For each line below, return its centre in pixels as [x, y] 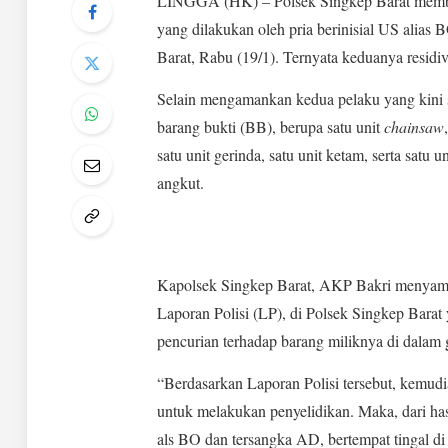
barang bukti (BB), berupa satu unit [270, 127]
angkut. [180, 183]
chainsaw [413, 127]
